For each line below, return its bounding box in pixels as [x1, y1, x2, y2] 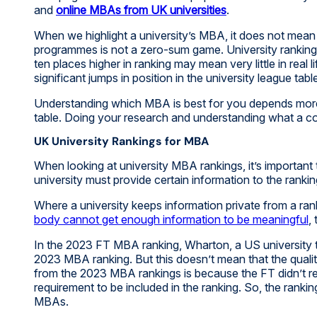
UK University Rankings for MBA [34, 133, 209, 149]
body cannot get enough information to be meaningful [34, 212, 309, 226]
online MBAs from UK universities [56, 2, 226, 17]
